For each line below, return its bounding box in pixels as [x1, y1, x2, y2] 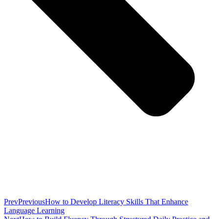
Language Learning [4, 206, 65, 215]
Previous [18, 197, 45, 206]
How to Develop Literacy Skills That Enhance [45, 197, 188, 206]
